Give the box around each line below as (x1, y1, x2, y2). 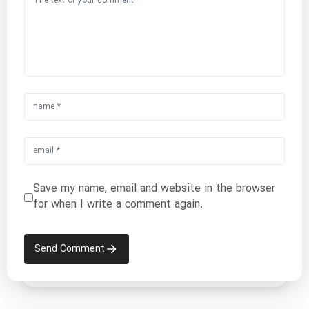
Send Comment (34, 241, 105, 257)
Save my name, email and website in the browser (33, 181, 275, 197)
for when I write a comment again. (33, 197, 203, 213)
